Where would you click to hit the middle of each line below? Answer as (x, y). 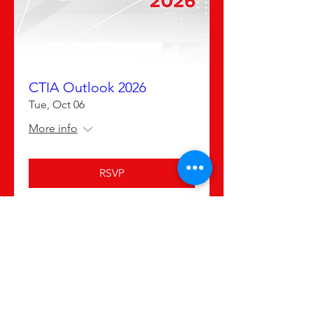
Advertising (112, 271)
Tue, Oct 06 (57, 104)
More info (53, 128)
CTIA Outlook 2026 (87, 87)
